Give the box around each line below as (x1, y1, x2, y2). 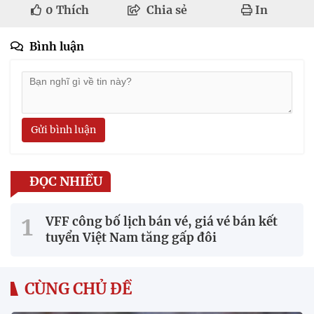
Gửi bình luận (31, 123, 96, 136)
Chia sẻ (146, 2, 187, 17)
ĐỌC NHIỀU (29, 172, 102, 189)
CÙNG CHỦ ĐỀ (25, 278, 132, 299)
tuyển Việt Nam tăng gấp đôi (46, 229, 217, 245)
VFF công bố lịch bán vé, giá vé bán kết (46, 213, 278, 229)
